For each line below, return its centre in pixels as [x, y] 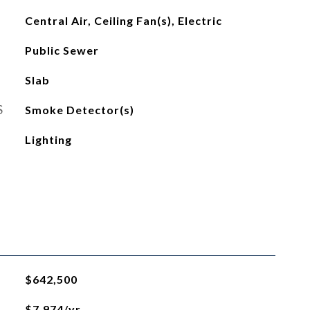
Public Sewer [62, 50]
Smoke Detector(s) [79, 110]
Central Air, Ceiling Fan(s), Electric [123, 20]
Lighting [48, 139]
